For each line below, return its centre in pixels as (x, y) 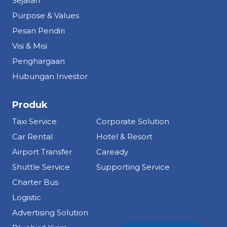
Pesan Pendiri (39, 31)
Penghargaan (39, 61)
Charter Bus (35, 182)
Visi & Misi (30, 46)
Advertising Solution (50, 213)
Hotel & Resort (124, 137)
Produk (30, 105)
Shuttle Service (41, 167)
